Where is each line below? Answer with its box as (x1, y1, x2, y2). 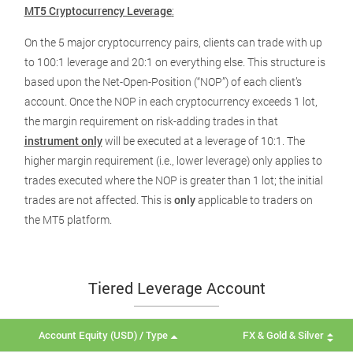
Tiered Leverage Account (87, 277, 266, 298)
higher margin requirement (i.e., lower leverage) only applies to (24, 153, 322, 168)
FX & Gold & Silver (242, 328, 324, 342)
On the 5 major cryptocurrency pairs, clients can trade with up (24, 35, 322, 50)
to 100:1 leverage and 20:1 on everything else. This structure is (24, 54, 325, 69)
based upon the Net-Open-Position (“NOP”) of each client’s (24, 74, 302, 89)
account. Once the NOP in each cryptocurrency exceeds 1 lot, (24, 94, 318, 109)
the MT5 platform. (24, 212, 112, 227)
